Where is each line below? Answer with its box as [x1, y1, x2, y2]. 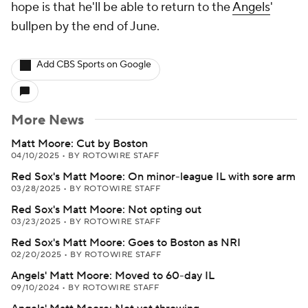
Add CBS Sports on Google [36, 58, 151, 71]
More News [11, 111, 84, 129]
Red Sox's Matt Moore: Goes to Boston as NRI [11, 236, 241, 250]
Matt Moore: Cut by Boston [11, 137, 148, 151]
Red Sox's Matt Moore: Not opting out [11, 203, 201, 217]
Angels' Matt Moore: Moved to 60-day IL [11, 269, 214, 283]
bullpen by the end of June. [11, 19, 159, 34]
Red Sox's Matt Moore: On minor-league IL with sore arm [11, 170, 296, 184]
